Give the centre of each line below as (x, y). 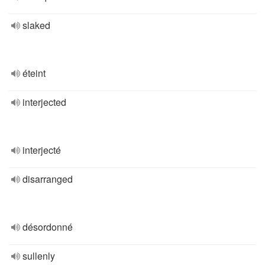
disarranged (48, 179)
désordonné (48, 227)
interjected (44, 102)
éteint (34, 73)
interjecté (42, 150)
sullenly (39, 256)
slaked (36, 25)
